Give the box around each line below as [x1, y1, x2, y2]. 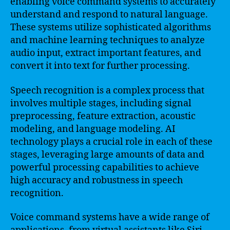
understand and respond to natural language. [10, 9, 208, 21]
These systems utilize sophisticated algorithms [10, 22, 211, 33]
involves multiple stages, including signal [10, 97, 191, 109]
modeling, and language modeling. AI [10, 123, 176, 135]
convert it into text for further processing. [10, 60, 190, 72]
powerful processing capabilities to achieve [10, 161, 199, 174]
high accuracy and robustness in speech [10, 174, 183, 186]
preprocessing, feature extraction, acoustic [10, 110, 196, 122]
